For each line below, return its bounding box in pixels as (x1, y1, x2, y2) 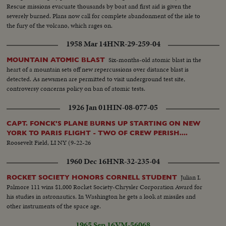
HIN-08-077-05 (106, 102, 158, 114)
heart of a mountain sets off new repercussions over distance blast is (7, 65, 189, 75)
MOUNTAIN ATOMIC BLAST (7, 56, 105, 64)
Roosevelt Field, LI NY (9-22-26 (7, 138, 91, 148)
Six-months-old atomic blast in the (108, 55, 202, 65)
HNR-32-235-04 (106, 156, 160, 167)
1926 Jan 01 (68, 102, 106, 114)
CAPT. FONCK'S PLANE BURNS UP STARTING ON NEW (7, 120, 201, 128)
